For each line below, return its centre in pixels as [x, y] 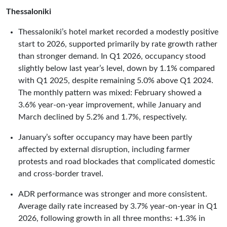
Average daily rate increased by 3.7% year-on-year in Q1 [118, 206]
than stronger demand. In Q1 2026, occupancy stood [112, 56]
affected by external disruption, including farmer [104, 149]
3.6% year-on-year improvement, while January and [110, 105]
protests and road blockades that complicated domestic [117, 161]
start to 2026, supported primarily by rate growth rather [118, 44]
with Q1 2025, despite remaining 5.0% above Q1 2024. [116, 80]
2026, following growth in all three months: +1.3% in [112, 218]
